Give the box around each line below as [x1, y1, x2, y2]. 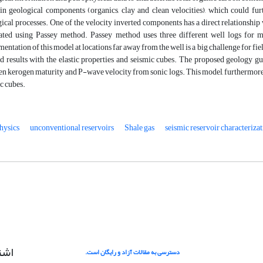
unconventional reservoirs [30, 120, 114, 136]
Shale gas [124, 120, 154, 136]
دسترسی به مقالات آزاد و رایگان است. [85, 246, 180, 259]
